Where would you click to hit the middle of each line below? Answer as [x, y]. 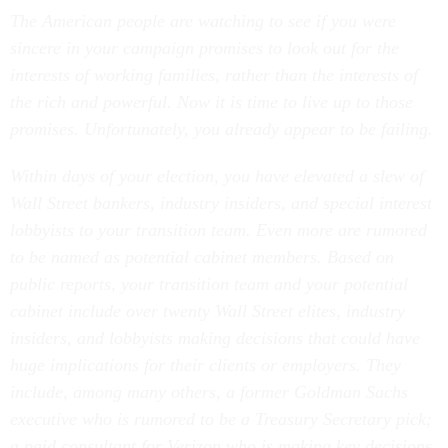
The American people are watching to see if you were [203, 21]
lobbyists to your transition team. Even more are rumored [218, 230]
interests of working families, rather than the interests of [214, 75]
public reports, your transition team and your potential [209, 284]
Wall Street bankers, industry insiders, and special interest [221, 203]
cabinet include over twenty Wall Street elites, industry [207, 311]
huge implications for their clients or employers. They [205, 365]
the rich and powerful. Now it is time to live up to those [211, 102]
